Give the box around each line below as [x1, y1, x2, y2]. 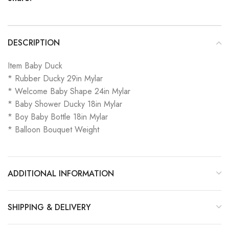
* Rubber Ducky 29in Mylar [8, 73, 103, 85]
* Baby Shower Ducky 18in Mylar [8, 98, 122, 110]
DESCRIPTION [8, 37, 60, 49]
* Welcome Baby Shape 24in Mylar [8, 85, 130, 98]
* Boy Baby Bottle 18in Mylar [8, 111, 108, 123]
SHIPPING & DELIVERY [8, 201, 91, 214]
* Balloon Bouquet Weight [8, 124, 99, 136]
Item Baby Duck [8, 60, 62, 72]
